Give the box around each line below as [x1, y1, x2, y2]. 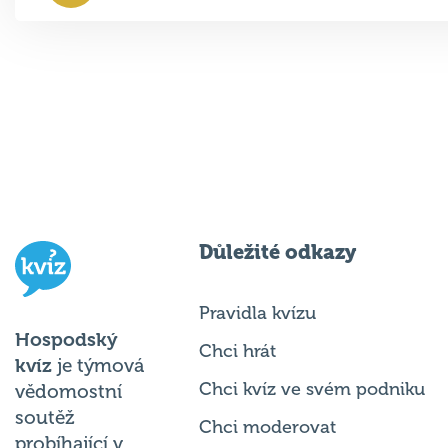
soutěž [15, 406, 75, 429]
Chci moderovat [199, 416, 336, 437]
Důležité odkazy [199, 240, 356, 264]
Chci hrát [199, 340, 276, 361]
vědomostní [15, 380, 122, 403]
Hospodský [15, 328, 118, 351]
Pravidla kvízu [199, 302, 316, 323]
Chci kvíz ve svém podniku [199, 378, 425, 399]
